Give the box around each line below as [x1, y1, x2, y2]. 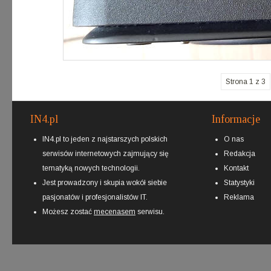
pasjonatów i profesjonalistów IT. [42, 193, 148, 201]
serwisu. [135, 207, 165, 216]
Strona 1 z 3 [225, 77, 266, 86]
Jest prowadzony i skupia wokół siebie [42, 178, 167, 187]
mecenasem [94, 207, 135, 216]
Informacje [212, 113, 260, 125]
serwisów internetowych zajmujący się [42, 149, 169, 158]
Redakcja [224, 149, 255, 158]
